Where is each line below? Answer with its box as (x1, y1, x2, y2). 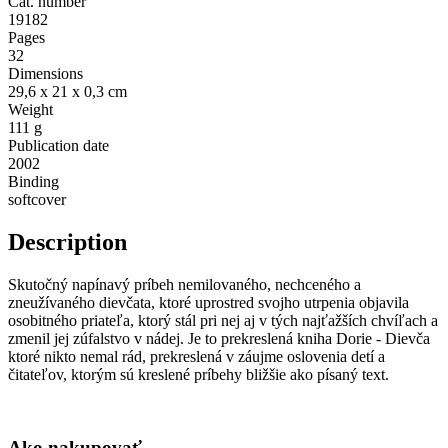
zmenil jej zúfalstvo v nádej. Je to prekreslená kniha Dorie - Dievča (8, 329, 430, 347)
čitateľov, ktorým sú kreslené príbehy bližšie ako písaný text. (8, 365, 393, 383)
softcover (8, 191, 66, 209)
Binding (8, 173, 59, 191)
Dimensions (8, 65, 83, 83)
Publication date (8, 137, 109, 155)
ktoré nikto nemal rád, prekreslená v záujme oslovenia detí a (8, 347, 385, 365)
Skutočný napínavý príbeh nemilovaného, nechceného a (8, 275, 361, 293)
